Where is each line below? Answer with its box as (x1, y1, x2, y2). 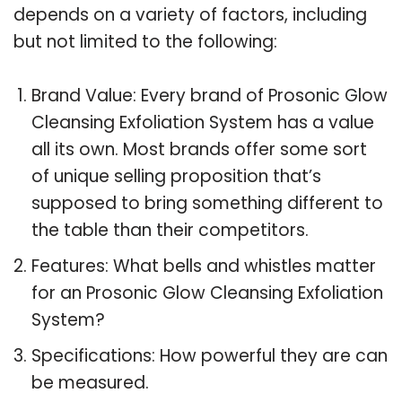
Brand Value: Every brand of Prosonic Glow (31, 83, 388, 108)
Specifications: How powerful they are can (31, 343, 388, 368)
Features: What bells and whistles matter (31, 253, 376, 278)
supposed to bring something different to (31, 190, 383, 215)
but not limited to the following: (13, 29, 277, 54)
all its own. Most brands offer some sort (31, 136, 367, 162)
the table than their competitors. (31, 217, 309, 242)
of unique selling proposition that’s (31, 163, 321, 188)
